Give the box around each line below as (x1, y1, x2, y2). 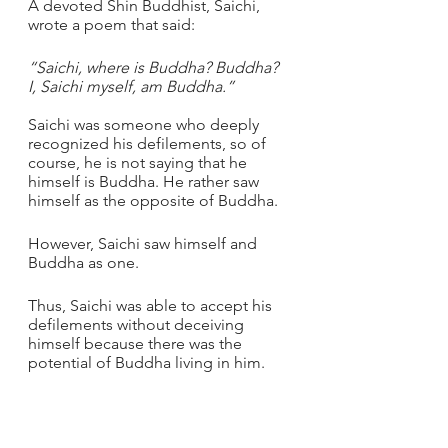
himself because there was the (28, 334, 246, 353)
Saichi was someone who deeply (28, 115, 263, 134)
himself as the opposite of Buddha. (28, 191, 278, 210)
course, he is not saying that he (28, 153, 251, 172)
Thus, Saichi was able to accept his (28, 296, 276, 315)
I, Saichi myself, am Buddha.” (28, 77, 242, 96)
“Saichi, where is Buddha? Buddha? (28, 58, 282, 77)
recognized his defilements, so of (28, 134, 270, 153)
